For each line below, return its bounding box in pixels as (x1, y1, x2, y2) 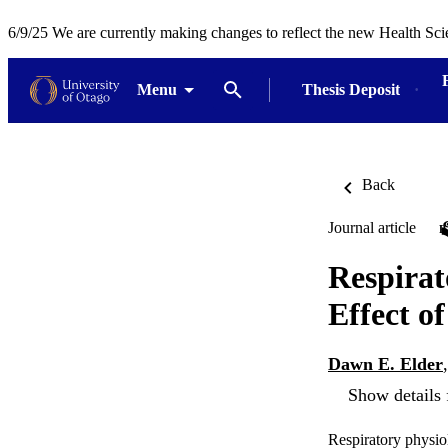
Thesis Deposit (301, 81, 400, 98)
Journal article (328, 219, 416, 236)
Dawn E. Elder (328, 354, 443, 375)
